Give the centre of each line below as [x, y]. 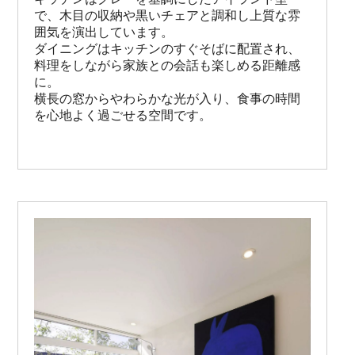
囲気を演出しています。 [104, 32]
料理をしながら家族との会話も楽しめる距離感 [168, 65]
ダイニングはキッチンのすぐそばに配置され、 [168, 48]
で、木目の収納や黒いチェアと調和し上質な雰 [168, 15]
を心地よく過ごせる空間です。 [123, 115]
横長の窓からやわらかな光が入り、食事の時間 [168, 98]
